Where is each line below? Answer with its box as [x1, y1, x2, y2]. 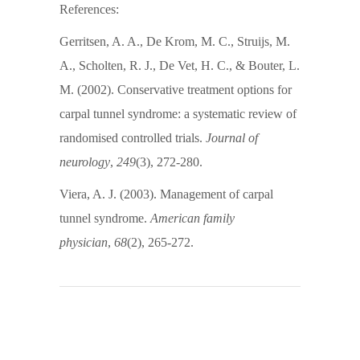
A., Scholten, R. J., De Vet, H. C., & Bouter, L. [59, 58, 300, 72]
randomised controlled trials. [59, 130, 206, 145]
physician [59, 235, 108, 249]
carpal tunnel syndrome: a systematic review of [59, 106, 297, 121]
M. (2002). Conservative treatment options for [59, 82, 292, 96]
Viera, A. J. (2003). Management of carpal [59, 186, 273, 201]
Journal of [206, 130, 258, 145]
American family [150, 211, 235, 225]
